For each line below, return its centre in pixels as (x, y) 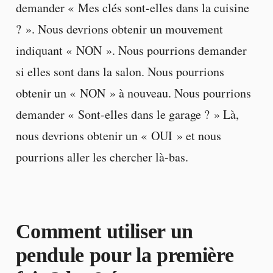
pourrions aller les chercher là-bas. (102, 157)
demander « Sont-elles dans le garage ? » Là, (127, 115)
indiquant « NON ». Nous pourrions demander (131, 51)
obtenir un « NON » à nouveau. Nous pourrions (133, 93)
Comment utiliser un (105, 232)
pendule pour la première (125, 255)
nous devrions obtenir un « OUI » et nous (118, 136)
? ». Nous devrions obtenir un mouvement (119, 29)
